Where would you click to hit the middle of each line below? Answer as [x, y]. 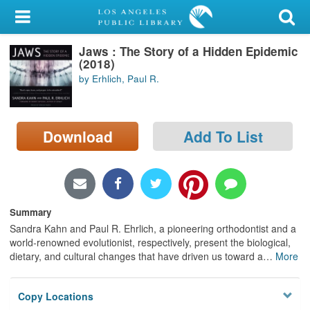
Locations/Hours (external [74, 155]
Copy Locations [56, 297]
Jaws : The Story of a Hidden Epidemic [189, 51]
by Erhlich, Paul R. [119, 79]
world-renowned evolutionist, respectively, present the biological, [150, 242]
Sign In [50, 85]
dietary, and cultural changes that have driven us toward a [136, 256]
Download [77, 136]
